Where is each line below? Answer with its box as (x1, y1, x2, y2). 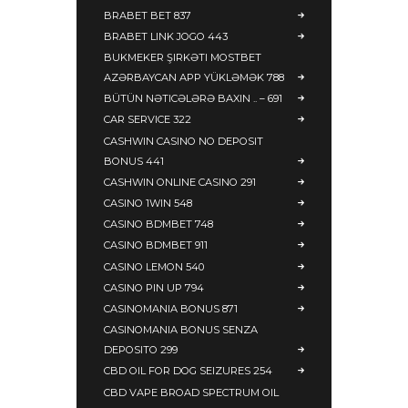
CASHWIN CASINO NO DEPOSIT (104, 134, 263, 148)
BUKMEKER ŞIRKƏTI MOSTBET (104, 51, 261, 65)
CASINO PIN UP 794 (104, 280, 204, 294)
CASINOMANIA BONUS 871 (104, 301, 238, 315)
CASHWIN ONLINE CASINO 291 (104, 175, 256, 189)
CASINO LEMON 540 (104, 260, 204, 273)
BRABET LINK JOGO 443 (104, 29, 228, 43)
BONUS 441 (104, 154, 164, 168)
